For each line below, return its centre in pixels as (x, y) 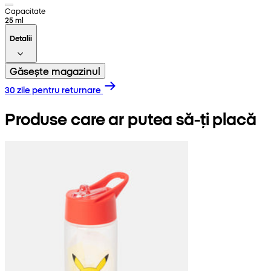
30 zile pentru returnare (53, 89)
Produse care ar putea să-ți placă (131, 118)
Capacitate (25, 10)
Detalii (21, 38)
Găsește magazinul (55, 70)
